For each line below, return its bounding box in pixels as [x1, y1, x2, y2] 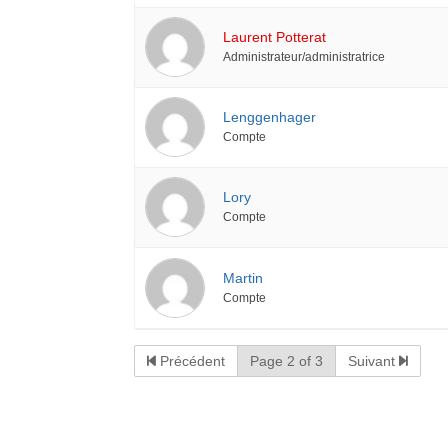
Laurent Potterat [223, 28, 327, 45]
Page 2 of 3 [250, 352, 324, 369]
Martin [223, 269, 264, 286]
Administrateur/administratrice [223, 49, 386, 63]
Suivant [348, 352, 400, 369]
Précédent [156, 352, 226, 369]
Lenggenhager [223, 108, 317, 125]
